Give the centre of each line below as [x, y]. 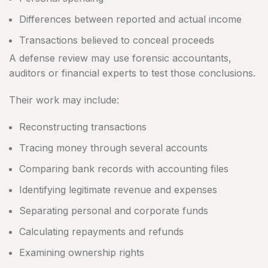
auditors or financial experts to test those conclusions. [132, 73]
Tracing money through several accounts [113, 148]
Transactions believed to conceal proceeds [117, 40]
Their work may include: [64, 100]
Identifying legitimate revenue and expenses [118, 190]
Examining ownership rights [82, 253]
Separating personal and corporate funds [114, 211]
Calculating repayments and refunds [101, 232]
